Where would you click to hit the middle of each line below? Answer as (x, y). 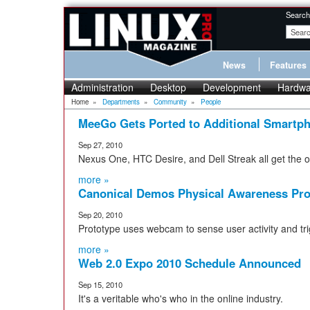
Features (288, 65)
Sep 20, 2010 (100, 215)
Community (170, 102)
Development (232, 87)
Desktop (168, 87)
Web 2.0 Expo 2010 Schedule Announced (190, 263)
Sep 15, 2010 (100, 284)
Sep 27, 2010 (100, 145)
